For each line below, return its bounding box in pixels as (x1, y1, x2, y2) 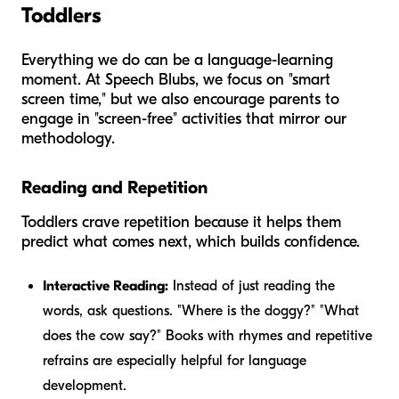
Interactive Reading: (43, 277, 168, 294)
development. (43, 377, 126, 394)
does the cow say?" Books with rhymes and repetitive (43, 327, 372, 344)
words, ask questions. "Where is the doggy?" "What (43, 302, 359, 319)
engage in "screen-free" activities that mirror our (21, 109, 346, 128)
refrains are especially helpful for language (43, 352, 306, 369)
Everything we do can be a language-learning (21, 50, 333, 69)
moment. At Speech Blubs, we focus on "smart (21, 69, 330, 89)
